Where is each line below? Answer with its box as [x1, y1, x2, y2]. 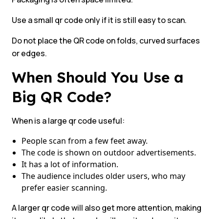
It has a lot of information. [22, 159, 118, 170]
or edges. [12, 48, 47, 59]
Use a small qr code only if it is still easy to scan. [12, 15, 187, 26]
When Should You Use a [12, 68, 183, 87]
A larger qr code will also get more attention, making [12, 202, 201, 214]
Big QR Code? [12, 88, 116, 107]
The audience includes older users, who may [22, 171, 185, 182]
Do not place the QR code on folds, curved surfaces [12, 35, 200, 46]
